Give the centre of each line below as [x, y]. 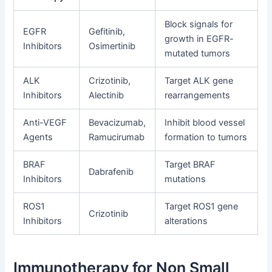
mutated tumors [198, 54]
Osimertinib [112, 46]
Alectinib [107, 96]
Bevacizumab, [117, 123]
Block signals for [199, 25]
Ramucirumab [117, 138]
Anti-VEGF [45, 123]
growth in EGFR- [199, 39]
